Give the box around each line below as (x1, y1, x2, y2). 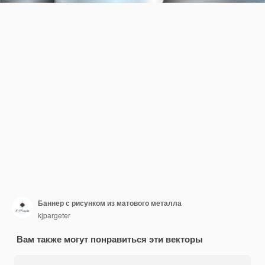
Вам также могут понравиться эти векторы (17, 232, 203, 245)
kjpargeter (38, 209, 70, 220)
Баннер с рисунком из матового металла (38, 197, 182, 208)
